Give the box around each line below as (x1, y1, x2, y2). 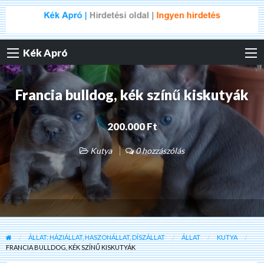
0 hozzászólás (134, 146, 184, 156)
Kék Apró (23, 47, 68, 60)
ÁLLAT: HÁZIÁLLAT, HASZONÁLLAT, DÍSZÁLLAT (28, 233, 165, 241)
